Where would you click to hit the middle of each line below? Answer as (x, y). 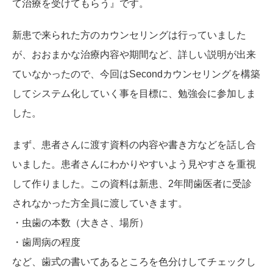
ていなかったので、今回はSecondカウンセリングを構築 (136, 74)
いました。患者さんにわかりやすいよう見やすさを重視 (134, 164)
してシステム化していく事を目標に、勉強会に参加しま (134, 93)
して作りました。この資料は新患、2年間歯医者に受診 (132, 183)
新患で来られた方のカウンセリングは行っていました (129, 35)
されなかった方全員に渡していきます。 (100, 203)
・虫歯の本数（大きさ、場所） (80, 222)
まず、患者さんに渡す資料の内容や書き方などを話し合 (134, 144)
